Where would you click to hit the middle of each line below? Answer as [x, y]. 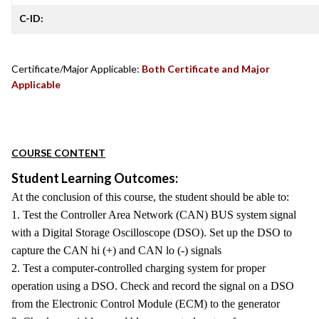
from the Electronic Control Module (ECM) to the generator [146, 304]
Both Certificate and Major [206, 69]
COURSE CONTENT [58, 153]
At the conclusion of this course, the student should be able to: [150, 197]
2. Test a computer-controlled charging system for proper [138, 268]
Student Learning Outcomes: [95, 178]
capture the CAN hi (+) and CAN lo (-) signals [116, 250]
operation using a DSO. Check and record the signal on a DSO [153, 286]
